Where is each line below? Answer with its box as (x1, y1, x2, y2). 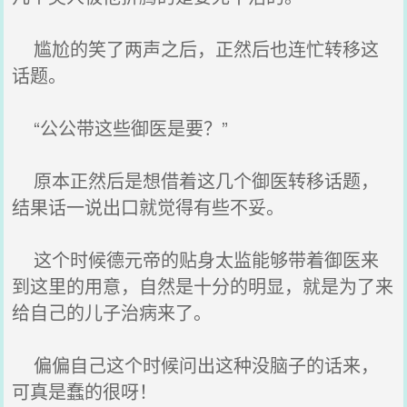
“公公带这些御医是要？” (12, 114, 229, 141)
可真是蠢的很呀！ (12, 378, 158, 404)
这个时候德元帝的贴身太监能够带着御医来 (12, 246, 380, 273)
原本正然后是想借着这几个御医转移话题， (12, 167, 380, 194)
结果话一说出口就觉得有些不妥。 (12, 194, 285, 220)
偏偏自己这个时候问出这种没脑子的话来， (12, 352, 380, 378)
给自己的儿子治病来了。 (12, 299, 213, 325)
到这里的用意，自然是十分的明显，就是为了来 (12, 273, 394, 299)
